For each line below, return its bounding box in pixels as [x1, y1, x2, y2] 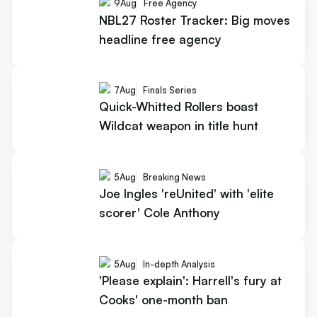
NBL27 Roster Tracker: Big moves [98, 12, 290, 28]
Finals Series [142, 83, 197, 96]
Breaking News [142, 171, 206, 183]
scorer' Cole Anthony [98, 205, 220, 221]
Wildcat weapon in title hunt [98, 118, 258, 134]
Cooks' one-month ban [98, 292, 228, 308]
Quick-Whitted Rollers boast [98, 99, 259, 115]
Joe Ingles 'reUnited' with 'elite [98, 186, 274, 202]
